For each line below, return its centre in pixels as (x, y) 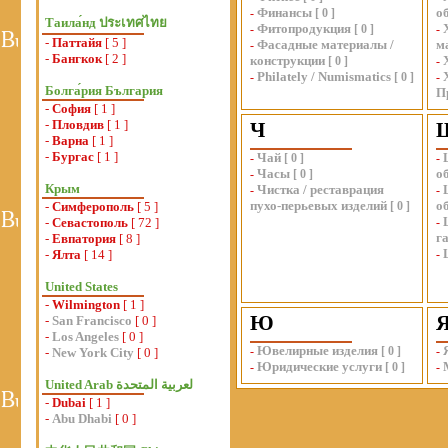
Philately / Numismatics (324, 76)
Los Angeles (85, 336)
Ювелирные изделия (317, 350)
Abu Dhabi (82, 418)
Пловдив (78, 124)
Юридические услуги (319, 366)
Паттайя (77, 42)
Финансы (284, 12)
